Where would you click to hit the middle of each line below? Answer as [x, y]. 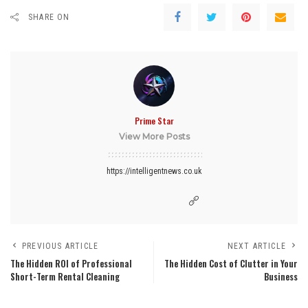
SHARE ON [49, 18]
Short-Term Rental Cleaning [65, 277]
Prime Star [154, 121]
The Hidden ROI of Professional [71, 264]
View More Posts [154, 137]
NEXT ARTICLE [256, 246]
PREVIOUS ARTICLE [60, 246]
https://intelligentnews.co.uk [154, 172]
